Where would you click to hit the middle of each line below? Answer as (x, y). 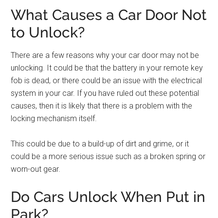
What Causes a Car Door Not (109, 15)
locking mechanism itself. (54, 118)
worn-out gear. (36, 169)
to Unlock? (48, 32)
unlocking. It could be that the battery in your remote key (107, 68)
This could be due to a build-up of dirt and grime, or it (100, 144)
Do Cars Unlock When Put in (108, 197)
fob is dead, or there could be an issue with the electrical (107, 81)
